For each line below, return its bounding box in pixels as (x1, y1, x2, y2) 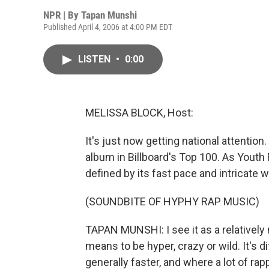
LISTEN (78, 53, 113, 65)
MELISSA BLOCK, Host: (85, 106, 193, 119)
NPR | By (43, 9, 81, 21)
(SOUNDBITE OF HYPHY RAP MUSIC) (85, 195, 259, 208)
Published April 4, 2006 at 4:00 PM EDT (43, 22, 172, 32)
